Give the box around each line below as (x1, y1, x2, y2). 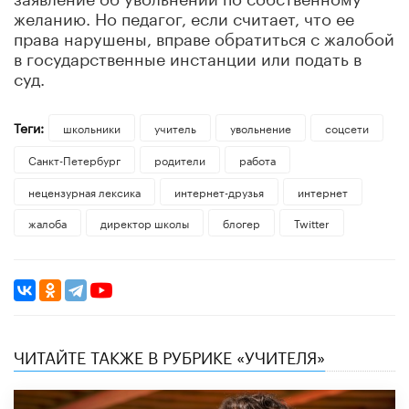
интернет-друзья (173, 182, 264, 200)
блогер (222, 214, 260, 232)
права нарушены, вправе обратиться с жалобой (14, 23, 394, 49)
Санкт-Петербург (28, 150, 121, 168)
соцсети (324, 118, 369, 136)
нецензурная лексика (28, 182, 141, 200)
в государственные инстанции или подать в (14, 43, 362, 69)
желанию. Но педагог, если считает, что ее (14, 3, 354, 29)
